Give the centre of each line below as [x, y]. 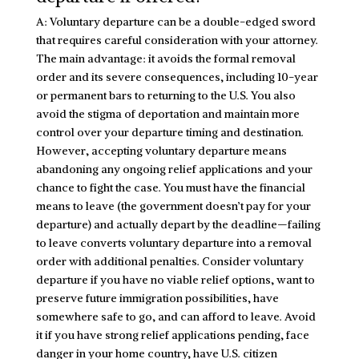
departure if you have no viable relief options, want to [175, 279]
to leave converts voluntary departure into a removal [173, 242]
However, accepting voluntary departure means [161, 150]
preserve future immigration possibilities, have [157, 298]
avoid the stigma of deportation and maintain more [167, 113]
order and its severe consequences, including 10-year [177, 77]
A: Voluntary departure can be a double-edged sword [175, 21]
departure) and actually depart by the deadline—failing [178, 224]
